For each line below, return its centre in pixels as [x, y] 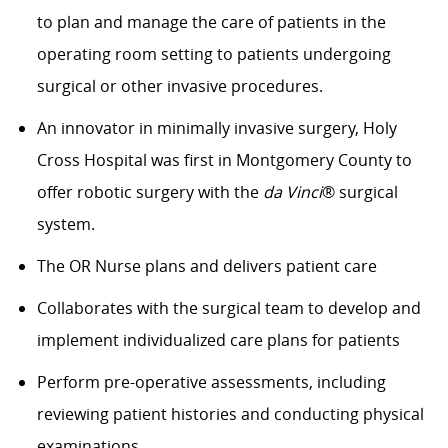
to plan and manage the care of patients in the [211, 22]
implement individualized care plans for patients [218, 340]
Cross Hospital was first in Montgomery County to [224, 160]
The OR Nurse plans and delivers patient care [206, 266]
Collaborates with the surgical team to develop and [228, 308]
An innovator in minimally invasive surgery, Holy [216, 128]
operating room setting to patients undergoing [213, 54]
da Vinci [292, 192]
